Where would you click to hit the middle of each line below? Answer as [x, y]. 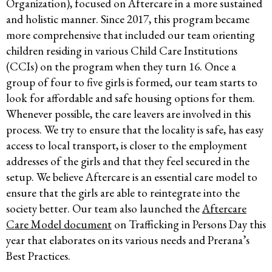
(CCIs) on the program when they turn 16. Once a [121, 67]
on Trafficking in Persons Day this [189, 225]
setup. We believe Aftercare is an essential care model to [132, 177]
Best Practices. [38, 256]
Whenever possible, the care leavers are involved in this [128, 114]
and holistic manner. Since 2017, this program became [128, 19]
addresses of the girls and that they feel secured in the [128, 161]
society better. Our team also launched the [104, 209]
